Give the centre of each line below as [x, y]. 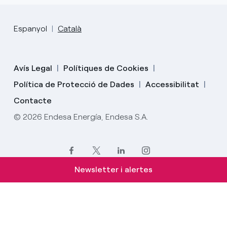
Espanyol [30, 28]
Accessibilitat [172, 84]
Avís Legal [33, 68]
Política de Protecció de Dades [74, 84]
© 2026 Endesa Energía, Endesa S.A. [81, 117]
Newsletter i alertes [113, 169]
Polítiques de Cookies [106, 68]
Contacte [32, 100]
